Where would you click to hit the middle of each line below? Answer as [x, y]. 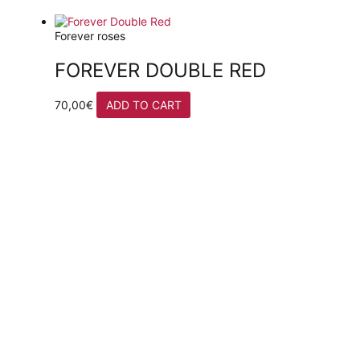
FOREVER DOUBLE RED [160, 70]
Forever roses [90, 35]
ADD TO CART [143, 104]
